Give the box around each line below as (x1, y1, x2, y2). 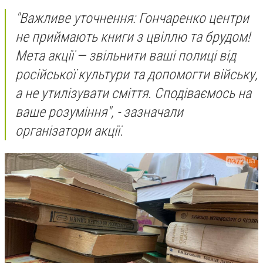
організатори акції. (15, 123, 123, 140)
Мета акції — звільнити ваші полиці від (15, 48, 236, 65)
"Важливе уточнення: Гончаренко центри (15, 10, 249, 27)
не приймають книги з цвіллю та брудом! (15, 29, 250, 46)
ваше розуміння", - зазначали (15, 104, 183, 121)
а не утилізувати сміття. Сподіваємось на (15, 85, 251, 102)
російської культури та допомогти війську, (15, 66, 258, 83)
